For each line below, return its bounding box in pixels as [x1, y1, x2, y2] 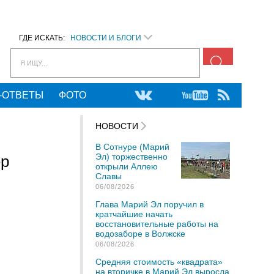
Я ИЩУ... [20, 59, 47, 67]
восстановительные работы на [95, 219, 218, 229]
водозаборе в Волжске [95, 229, 185, 239]
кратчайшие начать [95, 209, 172, 219]
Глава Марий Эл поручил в [95, 199, 204, 209]
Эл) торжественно [95, 152, 168, 161]
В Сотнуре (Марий [95, 142, 169, 152]
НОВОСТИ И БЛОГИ [70, 34, 141, 42]
